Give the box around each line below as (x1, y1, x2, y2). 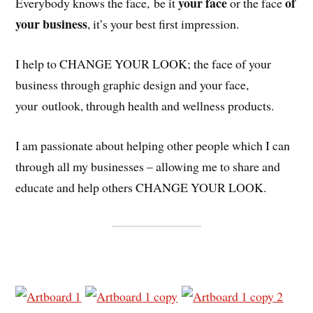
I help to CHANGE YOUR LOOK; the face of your (15, 54, 272, 72)
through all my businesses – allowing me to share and (15, 157, 281, 175)
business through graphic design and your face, (15, 75, 249, 93)
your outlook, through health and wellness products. (15, 96, 275, 114)
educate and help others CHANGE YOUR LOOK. (15, 178, 267, 196)
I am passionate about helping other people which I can (15, 136, 291, 154)
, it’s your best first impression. (87, 15, 240, 33)
